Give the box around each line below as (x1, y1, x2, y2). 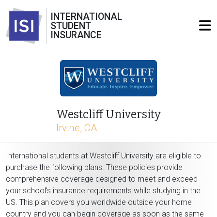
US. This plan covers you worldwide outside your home (6, 197, 192, 207)
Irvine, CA (56, 122, 97, 134)
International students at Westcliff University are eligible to (6, 151, 201, 160)
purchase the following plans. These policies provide (6, 162, 183, 172)
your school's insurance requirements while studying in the (6, 186, 201, 195)
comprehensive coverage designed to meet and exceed (6, 174, 198, 184)
